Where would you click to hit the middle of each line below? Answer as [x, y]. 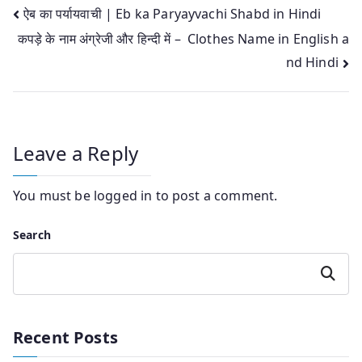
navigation [77, 50]
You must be [53, 195]
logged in [123, 195]
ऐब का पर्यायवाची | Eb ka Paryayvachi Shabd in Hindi [173, 13]
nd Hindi [312, 63]
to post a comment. [215, 195]
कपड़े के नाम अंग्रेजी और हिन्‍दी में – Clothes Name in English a [183, 39]
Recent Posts [65, 337]
